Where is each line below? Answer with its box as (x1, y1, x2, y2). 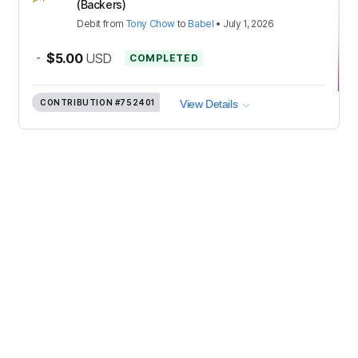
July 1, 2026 (223, 17, 274, 30)
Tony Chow (125, 17, 176, 30)
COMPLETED (129, 51, 199, 64)
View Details (180, 97, 238, 111)
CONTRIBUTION (40, 97, 113, 108)
